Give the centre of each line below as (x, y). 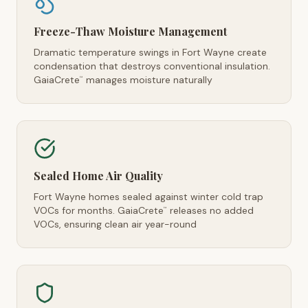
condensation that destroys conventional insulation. (152, 66)
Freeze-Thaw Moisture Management (130, 31)
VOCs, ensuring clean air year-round (115, 224)
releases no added (210, 210)
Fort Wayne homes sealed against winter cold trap (148, 197)
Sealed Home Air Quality (98, 176)
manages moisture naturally (148, 80)
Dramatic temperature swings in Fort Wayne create (150, 52)
